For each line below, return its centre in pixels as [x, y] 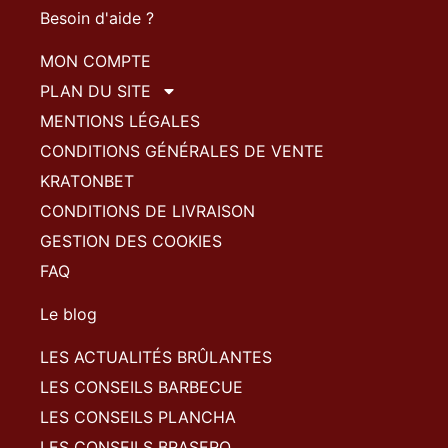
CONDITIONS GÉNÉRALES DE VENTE [182, 151]
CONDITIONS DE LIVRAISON [147, 211]
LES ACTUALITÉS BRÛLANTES [156, 357]
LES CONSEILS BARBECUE [141, 387]
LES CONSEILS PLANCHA [138, 417]
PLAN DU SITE [95, 91]
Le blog [68, 314]
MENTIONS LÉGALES [120, 121]
